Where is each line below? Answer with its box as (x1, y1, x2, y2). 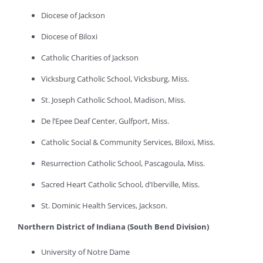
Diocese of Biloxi (41, 31, 97, 42)
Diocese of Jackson (41, 10, 105, 21)
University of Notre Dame (41, 247, 130, 258)
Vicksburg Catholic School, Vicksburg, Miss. (41, 73, 189, 85)
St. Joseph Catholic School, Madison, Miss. (41, 95, 186, 106)
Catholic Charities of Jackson (41, 52, 139, 63)
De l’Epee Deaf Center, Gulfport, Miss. (41, 116, 169, 127)
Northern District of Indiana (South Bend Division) (18, 221, 209, 232)
